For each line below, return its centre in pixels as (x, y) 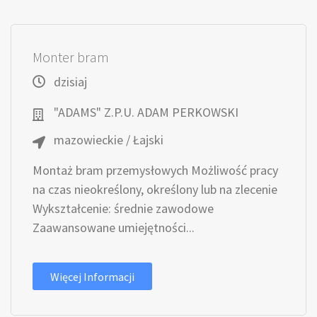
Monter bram (71, 57)
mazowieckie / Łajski (109, 140)
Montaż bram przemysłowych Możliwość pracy (155, 170)
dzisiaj (70, 82)
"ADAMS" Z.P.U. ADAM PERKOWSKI (146, 112)
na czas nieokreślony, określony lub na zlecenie (155, 189)
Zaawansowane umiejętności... (114, 227)
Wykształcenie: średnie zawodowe (123, 208)
